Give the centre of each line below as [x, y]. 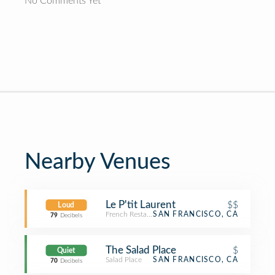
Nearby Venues [98, 162]
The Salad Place [141, 250]
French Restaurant [135, 214]
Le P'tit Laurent [141, 205]
